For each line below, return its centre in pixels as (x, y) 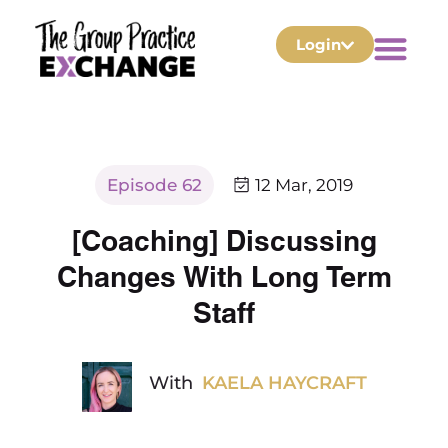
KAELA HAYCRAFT (284, 383)
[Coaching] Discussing (224, 238)
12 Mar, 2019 (304, 185)
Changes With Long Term (224, 274)
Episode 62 (154, 185)
